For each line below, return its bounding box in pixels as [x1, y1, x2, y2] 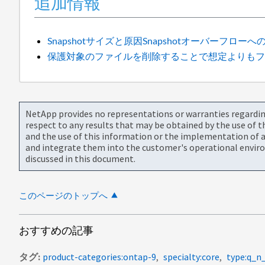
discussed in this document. [25, 152, 135, 164]
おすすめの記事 [19, 223, 93, 237]
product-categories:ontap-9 [43, 250, 156, 263]
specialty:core [163, 250, 219, 263]
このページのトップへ [19, 189, 108, 201]
